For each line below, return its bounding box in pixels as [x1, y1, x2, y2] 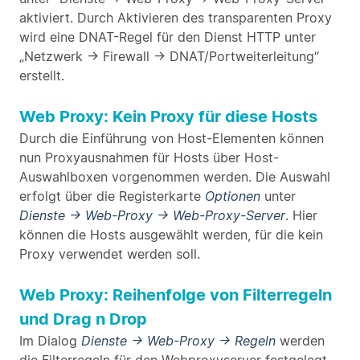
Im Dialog [19, 333, 81, 349]
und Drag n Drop [19, 309, 147, 329]
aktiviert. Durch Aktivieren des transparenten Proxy [19, 10, 332, 26]
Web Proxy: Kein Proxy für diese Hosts [19, 107, 317, 126]
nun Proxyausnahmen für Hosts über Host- [19, 149, 279, 166]
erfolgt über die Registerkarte [19, 188, 205, 204]
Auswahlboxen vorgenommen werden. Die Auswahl [19, 169, 330, 185]
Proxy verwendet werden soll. [19, 246, 200, 262]
